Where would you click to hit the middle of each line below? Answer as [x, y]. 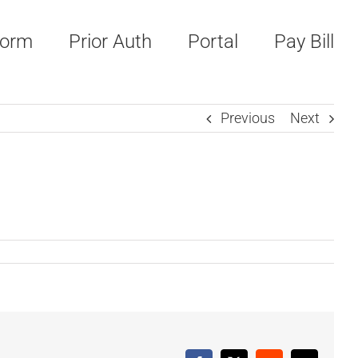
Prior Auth [110, 41]
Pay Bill [304, 41]
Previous [248, 118]
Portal [213, 41]
